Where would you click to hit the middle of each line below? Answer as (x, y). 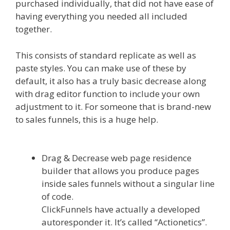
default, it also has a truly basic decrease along (111, 81)
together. (35, 29)
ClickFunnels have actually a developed (121, 209)
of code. (57, 197)
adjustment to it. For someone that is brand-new (113, 106)
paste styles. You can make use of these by (101, 68)
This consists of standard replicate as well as (106, 55)
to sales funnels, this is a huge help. (88, 119)
